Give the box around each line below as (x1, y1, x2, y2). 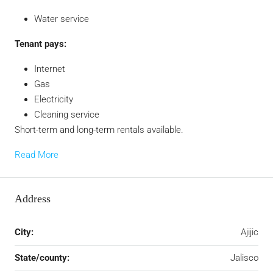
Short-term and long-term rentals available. (15, 124, 183, 136)
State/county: (15, 252, 69, 264)
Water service (34, 13, 89, 25)
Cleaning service (34, 109, 99, 121)
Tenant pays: (15, 38, 66, 50)
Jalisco (230, 252, 258, 264)
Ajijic (241, 227, 258, 238)
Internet (34, 63, 65, 75)
